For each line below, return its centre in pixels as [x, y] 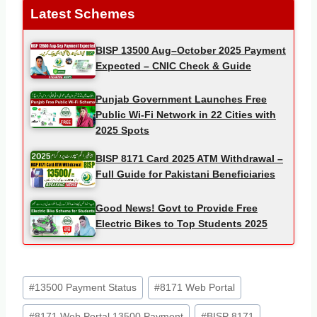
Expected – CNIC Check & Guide [173, 65]
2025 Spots [122, 131]
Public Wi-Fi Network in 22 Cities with [186, 115]
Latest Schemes [83, 13]
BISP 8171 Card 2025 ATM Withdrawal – [189, 159]
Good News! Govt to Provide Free [177, 208]
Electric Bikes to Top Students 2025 [181, 224]
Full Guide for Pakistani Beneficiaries [185, 174]
